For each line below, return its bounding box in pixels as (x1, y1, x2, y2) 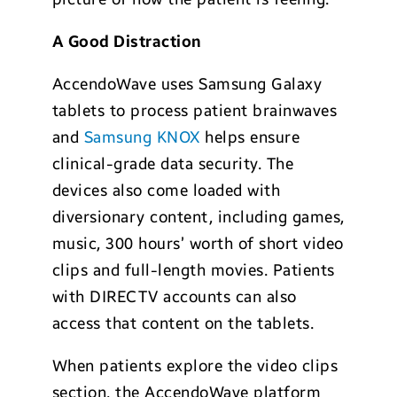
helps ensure (199, 128, 300, 147)
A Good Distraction (51, 32, 202, 51)
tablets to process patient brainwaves (51, 101, 338, 121)
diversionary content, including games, (51, 207, 345, 227)
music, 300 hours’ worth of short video (51, 234, 344, 253)
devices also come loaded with (51, 181, 281, 200)
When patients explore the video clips (51, 356, 339, 376)
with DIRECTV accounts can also (51, 287, 297, 307)
